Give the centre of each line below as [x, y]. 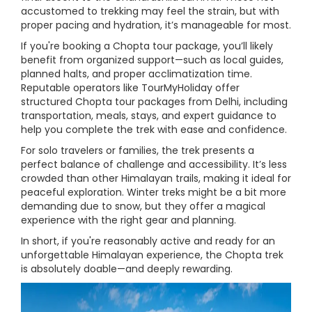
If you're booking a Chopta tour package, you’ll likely [147, 46]
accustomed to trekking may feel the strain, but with [150, 11]
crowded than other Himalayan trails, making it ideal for [156, 178]
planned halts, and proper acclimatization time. [136, 74]
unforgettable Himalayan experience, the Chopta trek [152, 255]
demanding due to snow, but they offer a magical [143, 206]
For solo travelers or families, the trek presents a [138, 150]
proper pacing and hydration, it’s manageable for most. [156, 25]
